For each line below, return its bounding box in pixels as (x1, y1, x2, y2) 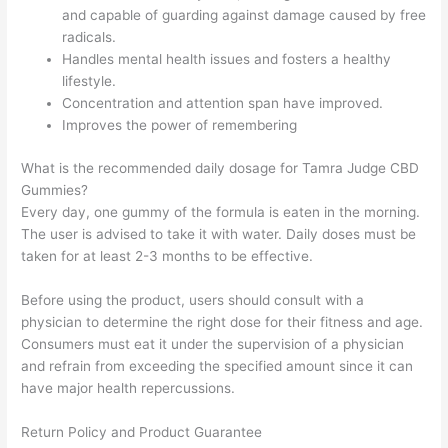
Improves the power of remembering (62, 117, 298, 134)
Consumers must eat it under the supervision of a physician (21, 335, 405, 352)
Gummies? (21, 181, 89, 198)
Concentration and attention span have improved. (62, 95, 384, 112)
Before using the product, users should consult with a (21, 291, 365, 308)
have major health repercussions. (21, 379, 236, 396)
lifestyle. (62, 73, 117, 90)
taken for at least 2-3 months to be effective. (21, 247, 314, 264)
